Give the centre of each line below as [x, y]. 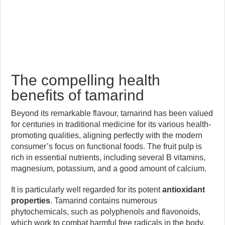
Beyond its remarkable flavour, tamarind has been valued [112, 113]
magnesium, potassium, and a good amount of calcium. [109, 168]
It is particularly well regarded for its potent [87, 189]
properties [31, 200]
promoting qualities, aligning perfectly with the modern [107, 135]
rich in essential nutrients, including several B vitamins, [108, 157]
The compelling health [86, 80]
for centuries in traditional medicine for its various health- [111, 124]
